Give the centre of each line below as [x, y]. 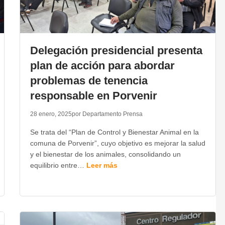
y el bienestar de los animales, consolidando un [105, 154]
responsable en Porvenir [93, 96]
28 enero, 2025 [51, 114]
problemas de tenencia [89, 81]
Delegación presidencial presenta [116, 50]
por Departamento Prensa [107, 114]
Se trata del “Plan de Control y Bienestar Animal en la [114, 132]
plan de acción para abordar [102, 66]
